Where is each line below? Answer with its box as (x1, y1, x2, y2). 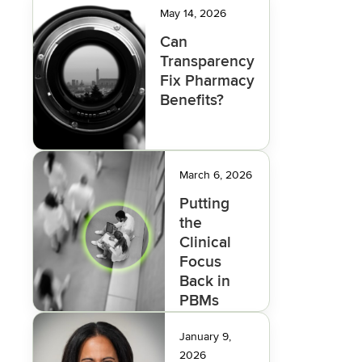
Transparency (160, 52, 255, 71)
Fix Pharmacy (160, 71, 255, 90)
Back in (179, 271, 230, 291)
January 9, (179, 330, 231, 343)
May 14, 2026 (160, 6, 227, 20)
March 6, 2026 (179, 168, 252, 182)
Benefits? (160, 90, 225, 110)
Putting (179, 194, 229, 213)
